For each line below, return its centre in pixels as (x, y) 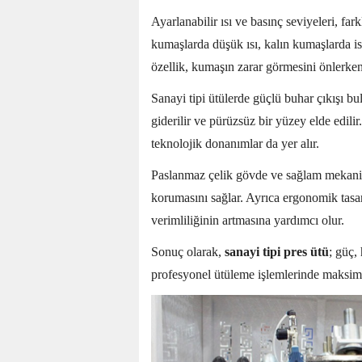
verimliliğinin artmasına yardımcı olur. (248, 221)
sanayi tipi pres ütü (277, 252)
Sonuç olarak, (188, 252)
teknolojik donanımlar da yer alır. (235, 144)
